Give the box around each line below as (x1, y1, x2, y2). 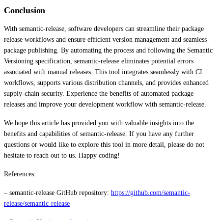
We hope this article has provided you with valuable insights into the (4, 119, 194, 127)
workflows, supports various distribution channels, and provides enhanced (4, 79, 209, 86)
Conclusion (4, 5, 46, 15)
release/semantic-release (4, 199, 70, 207)
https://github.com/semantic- (111, 189, 190, 196)
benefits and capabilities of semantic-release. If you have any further (4, 130, 194, 137)
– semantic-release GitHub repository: (4, 189, 111, 196)
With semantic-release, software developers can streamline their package (4, 25, 204, 32)
